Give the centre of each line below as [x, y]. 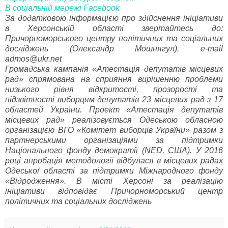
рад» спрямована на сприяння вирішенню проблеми [114, 79]
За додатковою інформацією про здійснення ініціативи [114, 18]
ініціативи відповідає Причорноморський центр [114, 191]
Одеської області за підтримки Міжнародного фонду [114, 170]
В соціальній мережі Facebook [62, 8]
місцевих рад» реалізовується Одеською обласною [114, 120]
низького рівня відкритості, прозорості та [114, 89]
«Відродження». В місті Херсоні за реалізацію [114, 181]
